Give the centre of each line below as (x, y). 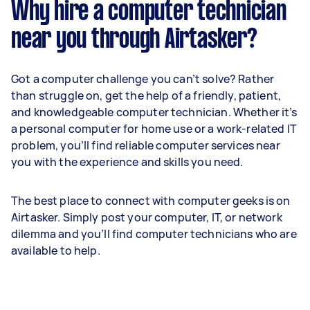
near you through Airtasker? (134, 40)
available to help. (56, 250)
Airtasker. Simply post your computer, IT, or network (147, 217)
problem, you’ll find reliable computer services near (146, 145)
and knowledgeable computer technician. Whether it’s (154, 112)
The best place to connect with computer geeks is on (151, 201)
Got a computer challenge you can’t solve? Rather (143, 79)
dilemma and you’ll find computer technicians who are (154, 234)
